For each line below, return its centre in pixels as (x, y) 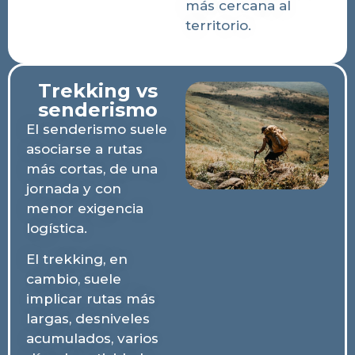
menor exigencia (85, 208)
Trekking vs (98, 90)
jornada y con (74, 188)
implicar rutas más (91, 298)
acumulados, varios (92, 338)
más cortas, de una (92, 168)
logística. (57, 228)
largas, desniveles (88, 318)
